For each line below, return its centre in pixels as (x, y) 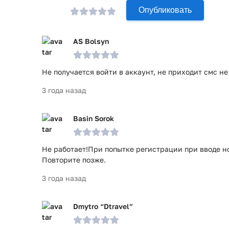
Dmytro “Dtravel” (103, 206)
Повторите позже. (74, 160)
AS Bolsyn (91, 41)
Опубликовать (165, 10)
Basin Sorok (94, 118)
